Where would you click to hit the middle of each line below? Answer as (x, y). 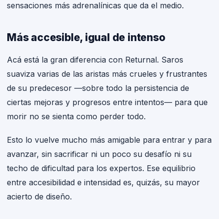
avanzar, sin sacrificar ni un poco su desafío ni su (99, 154)
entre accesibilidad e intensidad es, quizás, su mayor (103, 182)
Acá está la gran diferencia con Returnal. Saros (95, 60)
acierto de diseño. (39, 196)
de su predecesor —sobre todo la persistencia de (98, 88)
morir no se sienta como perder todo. (76, 117)
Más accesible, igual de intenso (86, 38)
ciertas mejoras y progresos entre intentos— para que (107, 102)
